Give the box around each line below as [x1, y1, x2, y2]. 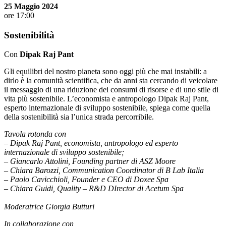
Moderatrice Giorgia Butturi [4, 202, 94, 211]
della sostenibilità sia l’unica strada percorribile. [4, 112, 154, 122]
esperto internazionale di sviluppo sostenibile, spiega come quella [4, 103, 210, 112]
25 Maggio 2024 [4, 2, 58, 11]
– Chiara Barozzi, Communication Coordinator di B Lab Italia [4, 166, 204, 175]
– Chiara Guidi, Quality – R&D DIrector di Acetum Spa [4, 184, 184, 193]
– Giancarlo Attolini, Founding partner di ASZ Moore [4, 157, 178, 166]
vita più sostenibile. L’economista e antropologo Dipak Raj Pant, [4, 94, 209, 103]
